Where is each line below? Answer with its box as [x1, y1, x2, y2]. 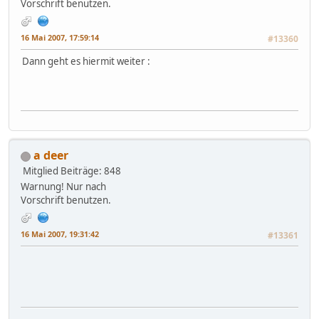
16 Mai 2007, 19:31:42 [21, 229, 99, 240]
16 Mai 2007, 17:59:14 [21, 32, 99, 43]
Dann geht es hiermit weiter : [22, 55, 150, 68]
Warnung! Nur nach [21, 180, 106, 194]
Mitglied [23, 164, 58, 178]
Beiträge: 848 [61, 164, 121, 178]
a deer [33, 147, 68, 164]
